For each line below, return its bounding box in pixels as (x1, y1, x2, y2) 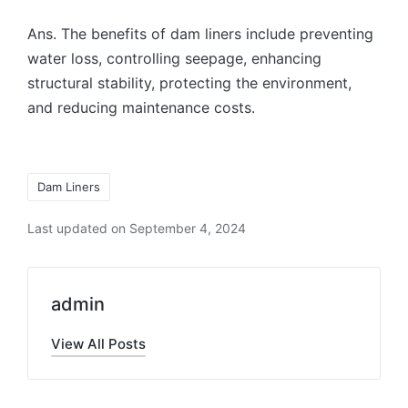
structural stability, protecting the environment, (27, 73, 352, 92)
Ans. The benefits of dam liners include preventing (27, 24, 373, 43)
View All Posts (51, 334, 146, 352)
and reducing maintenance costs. (27, 97, 255, 117)
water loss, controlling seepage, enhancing (27, 48, 321, 67)
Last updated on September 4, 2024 (27, 219, 246, 236)
